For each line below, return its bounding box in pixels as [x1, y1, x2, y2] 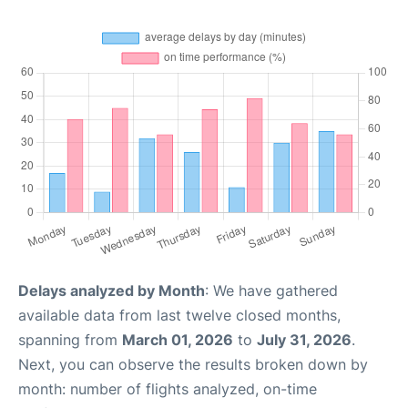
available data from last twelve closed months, [18, 306, 341, 324]
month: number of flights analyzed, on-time [18, 380, 317, 398]
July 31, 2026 [257, 331, 352, 349]
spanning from [18, 331, 122, 349]
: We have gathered [205, 281, 338, 300]
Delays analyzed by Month [18, 281, 205, 300]
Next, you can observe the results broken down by [18, 355, 368, 373]
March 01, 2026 [122, 331, 233, 349]
